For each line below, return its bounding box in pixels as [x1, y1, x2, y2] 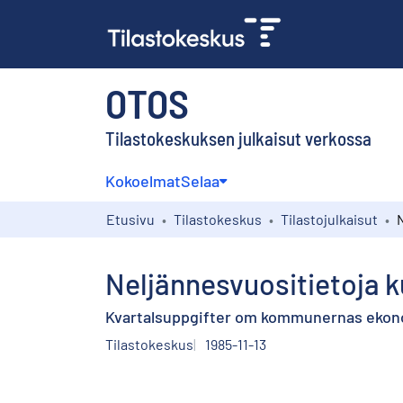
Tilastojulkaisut [281, 210, 378, 228]
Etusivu [106, 210, 155, 228]
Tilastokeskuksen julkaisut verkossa [105, 126, 372, 149]
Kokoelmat [105, 170, 181, 191]
